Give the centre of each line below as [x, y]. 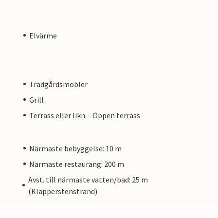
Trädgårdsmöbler [58, 84]
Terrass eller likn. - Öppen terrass [85, 115]
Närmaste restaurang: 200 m [77, 164]
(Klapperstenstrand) [63, 191]
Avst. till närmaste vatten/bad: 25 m [88, 179]
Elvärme [43, 35]
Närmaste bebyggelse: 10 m [75, 148]
